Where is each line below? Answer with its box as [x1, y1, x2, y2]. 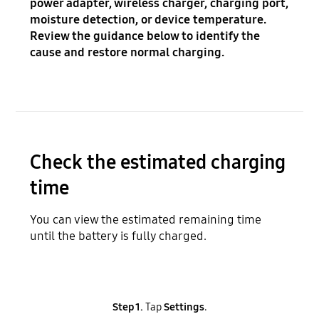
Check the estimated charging [30, 150, 286, 174]
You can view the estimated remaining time [30, 211, 262, 227]
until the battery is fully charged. [30, 228, 207, 244]
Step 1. [112, 300, 143, 314]
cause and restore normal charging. [30, 45, 225, 61]
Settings [163, 300, 204, 314]
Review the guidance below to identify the [30, 28, 261, 44]
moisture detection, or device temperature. [30, 12, 267, 28]
